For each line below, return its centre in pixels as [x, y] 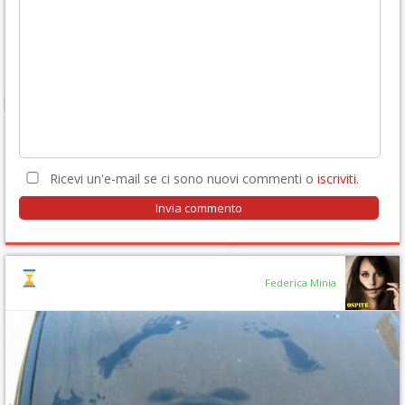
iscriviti [337, 179]
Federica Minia [301, 283]
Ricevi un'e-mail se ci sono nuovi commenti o [182, 179]
